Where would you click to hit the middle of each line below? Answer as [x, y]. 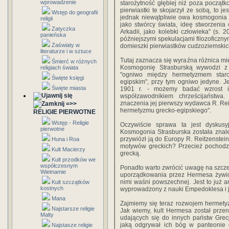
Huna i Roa [65, 139]
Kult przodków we [74, 159]
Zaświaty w [66, 45]
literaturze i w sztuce [66, 51]
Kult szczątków [71, 182]
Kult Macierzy [68, 149]
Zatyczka [63, 29]
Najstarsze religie [73, 209]
